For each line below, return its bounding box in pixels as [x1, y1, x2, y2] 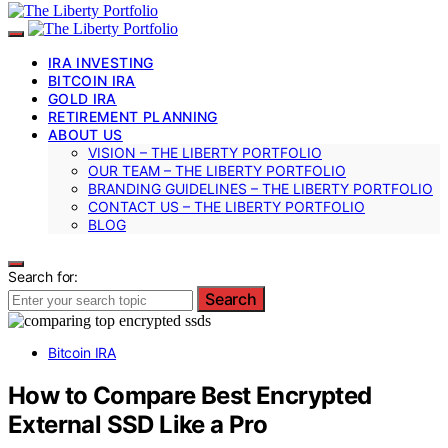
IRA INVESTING [48, 53, 154, 71]
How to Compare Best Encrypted [8, 380, 372, 410]
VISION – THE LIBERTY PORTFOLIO [88, 143, 322, 161]
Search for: [8, 267, 79, 285]
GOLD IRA [48, 89, 117, 107]
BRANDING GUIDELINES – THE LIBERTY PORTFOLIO [88, 179, 433, 197]
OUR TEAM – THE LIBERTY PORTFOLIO [88, 161, 346, 179]
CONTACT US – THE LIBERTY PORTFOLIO [88, 197, 365, 215]
